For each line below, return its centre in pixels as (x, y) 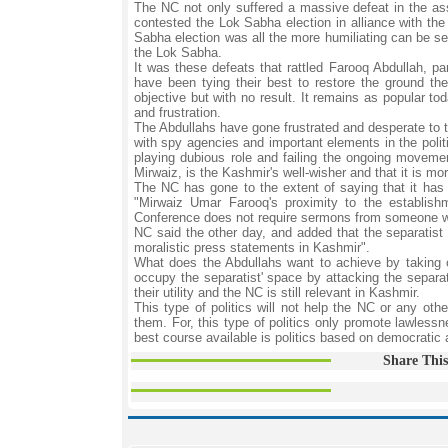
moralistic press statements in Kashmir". (252, 247)
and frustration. (177, 112)
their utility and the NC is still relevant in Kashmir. (277, 292)
